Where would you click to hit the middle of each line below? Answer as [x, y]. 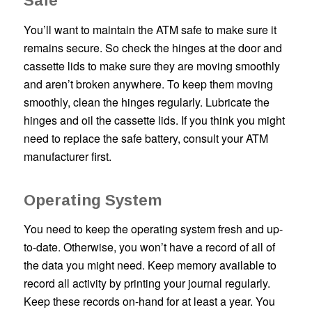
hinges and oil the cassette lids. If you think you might [154, 120]
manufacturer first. [67, 157]
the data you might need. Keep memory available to [150, 265]
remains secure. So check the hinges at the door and [153, 48]
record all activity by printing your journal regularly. [147, 283]
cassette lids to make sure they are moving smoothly [151, 66]
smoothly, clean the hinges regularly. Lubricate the [146, 102]
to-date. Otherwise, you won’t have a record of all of [149, 247]
